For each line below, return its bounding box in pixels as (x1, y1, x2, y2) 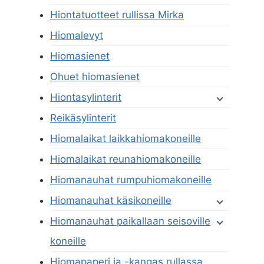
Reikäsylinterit (50, 112, 116, 124)
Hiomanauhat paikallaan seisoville (50, 215, 210, 227)
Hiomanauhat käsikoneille (50, 194, 171, 207)
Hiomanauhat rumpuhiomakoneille (50, 174, 212, 186)
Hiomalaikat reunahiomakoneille (50, 153, 201, 166)
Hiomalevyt (50, 29, 103, 42)
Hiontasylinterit (50, 91, 121, 104)
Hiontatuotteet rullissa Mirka (50, 9, 184, 21)
